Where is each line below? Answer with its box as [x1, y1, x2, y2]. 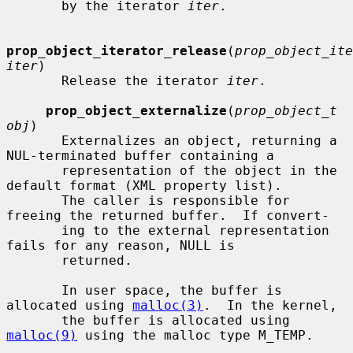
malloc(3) [132, 297, 203, 313]
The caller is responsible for [6, 192, 61, 208]
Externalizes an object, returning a [6, 132, 61, 148]
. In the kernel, [203, 297, 337, 313]
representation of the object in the [6, 162, 61, 178]
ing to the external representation [6, 222, 61, 238]
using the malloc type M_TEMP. [77, 327, 314, 343]
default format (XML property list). [6, 177, 282, 193]
